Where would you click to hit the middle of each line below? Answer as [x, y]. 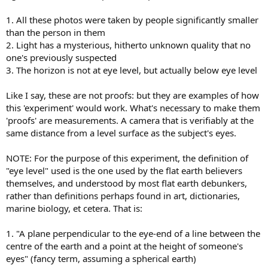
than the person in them [56, 33]
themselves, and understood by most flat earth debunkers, [127, 183]
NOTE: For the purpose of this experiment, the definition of [127, 158]
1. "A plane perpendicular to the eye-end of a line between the [133, 234]
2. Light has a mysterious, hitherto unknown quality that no [128, 45]
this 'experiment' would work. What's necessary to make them [133, 108]
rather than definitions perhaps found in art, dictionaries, [123, 196]
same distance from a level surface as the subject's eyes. [121, 133]
